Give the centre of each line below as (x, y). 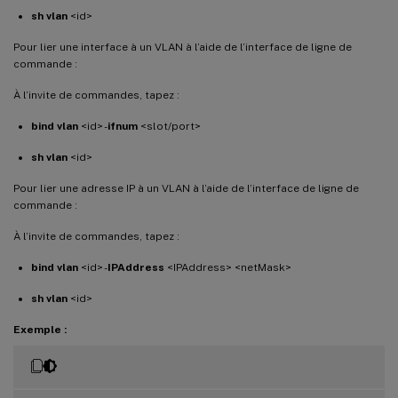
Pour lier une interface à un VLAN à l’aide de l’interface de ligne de (183, 48)
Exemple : (40, 330)
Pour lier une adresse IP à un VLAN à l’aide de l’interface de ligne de (186, 189)
